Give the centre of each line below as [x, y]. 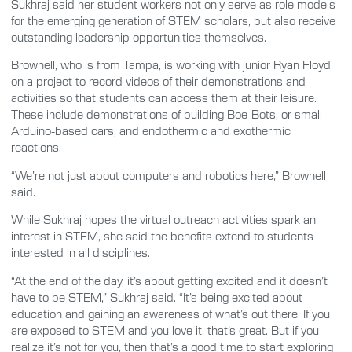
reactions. [36, 147]
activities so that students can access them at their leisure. [164, 98]
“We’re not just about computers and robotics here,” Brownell [169, 175]
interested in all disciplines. [81, 253]
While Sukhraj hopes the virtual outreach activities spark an [163, 220]
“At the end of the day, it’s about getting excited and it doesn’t [169, 280]
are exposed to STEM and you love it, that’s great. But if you [165, 330]
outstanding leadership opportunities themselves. [139, 37]
